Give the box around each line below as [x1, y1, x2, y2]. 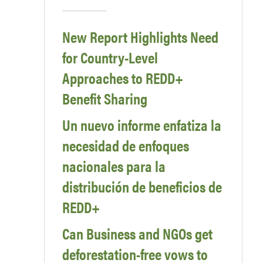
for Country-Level [62, 46, 158, 69]
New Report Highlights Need [62, 26, 218, 48]
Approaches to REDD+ [62, 67, 183, 89]
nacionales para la [62, 155, 166, 177]
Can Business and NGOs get [62, 222, 213, 245]
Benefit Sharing [62, 87, 147, 110]
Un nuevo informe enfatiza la [62, 114, 221, 136]
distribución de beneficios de [62, 176, 222, 198]
